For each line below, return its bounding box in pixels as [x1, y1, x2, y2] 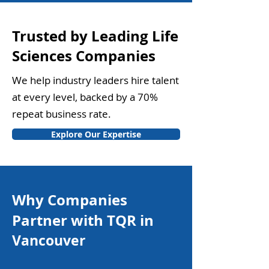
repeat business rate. [12, 107, 111, 121]
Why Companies [12, 190, 127, 210]
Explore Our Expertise [51, 128, 141, 140]
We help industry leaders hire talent [12, 73, 179, 87]
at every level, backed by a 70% [12, 90, 158, 104]
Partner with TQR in [12, 210, 154, 231]
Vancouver [12, 231, 85, 250]
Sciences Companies [12, 46, 156, 66]
